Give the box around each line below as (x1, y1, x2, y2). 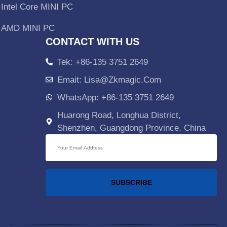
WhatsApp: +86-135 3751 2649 (57, 92, 174, 102)
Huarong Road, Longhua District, (57, 110, 181, 120)
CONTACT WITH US (46, 35, 139, 47)
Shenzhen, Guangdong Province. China (57, 123, 206, 133)
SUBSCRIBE (110, 178, 152, 186)
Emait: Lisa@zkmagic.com (57, 74, 161, 85)
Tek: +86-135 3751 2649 (57, 57, 148, 67)
